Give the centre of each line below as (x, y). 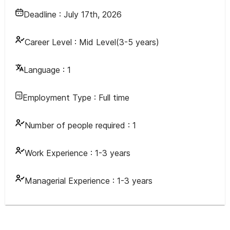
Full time (114, 98)
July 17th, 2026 (93, 14)
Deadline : (44, 14)
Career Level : (51, 42)
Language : (44, 70)
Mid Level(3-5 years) (119, 42)
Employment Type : (61, 98)
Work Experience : (60, 153)
